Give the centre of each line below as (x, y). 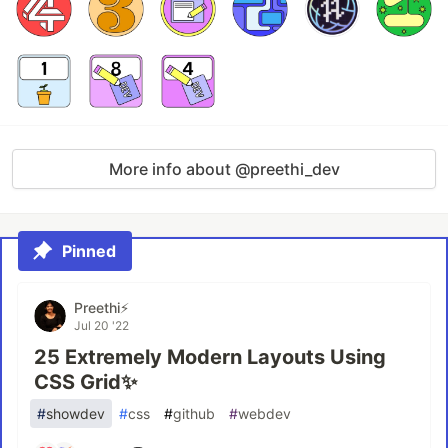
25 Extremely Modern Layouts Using (210, 357)
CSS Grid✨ (85, 382)
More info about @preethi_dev (224, 169)
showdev (75, 413)
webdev (264, 413)
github (194, 413)
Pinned (89, 251)
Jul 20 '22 (101, 325)
